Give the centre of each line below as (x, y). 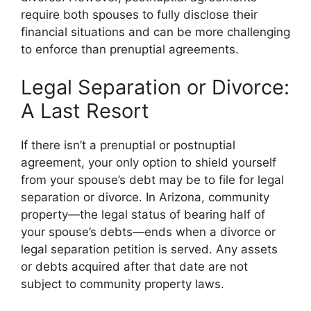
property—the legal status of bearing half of (143, 215)
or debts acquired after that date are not (134, 267)
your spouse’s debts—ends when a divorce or (148, 232)
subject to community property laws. (123, 284)
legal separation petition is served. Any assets (149, 249)
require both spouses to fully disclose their (139, 14)
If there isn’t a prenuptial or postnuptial (128, 145)
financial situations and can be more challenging (155, 32)
